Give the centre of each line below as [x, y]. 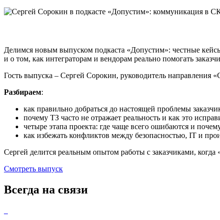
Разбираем [23, 92]
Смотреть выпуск [33, 168]
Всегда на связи [46, 189]
